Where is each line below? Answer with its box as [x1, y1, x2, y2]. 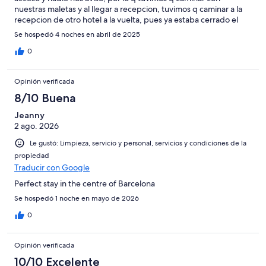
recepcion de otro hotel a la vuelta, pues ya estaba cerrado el [14, 14, 238, 25]
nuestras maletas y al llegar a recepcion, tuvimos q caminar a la [14, 3, 242, 14]
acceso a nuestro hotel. [14, 24, 99, 36]
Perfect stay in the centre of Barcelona [14, 178, 155, 189]
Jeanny [14, 109, 45, 121]
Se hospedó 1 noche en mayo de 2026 [14, 193, 139, 203]
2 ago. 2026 [14, 120, 59, 131]
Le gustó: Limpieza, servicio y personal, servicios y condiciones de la [30, 138, 246, 148]
